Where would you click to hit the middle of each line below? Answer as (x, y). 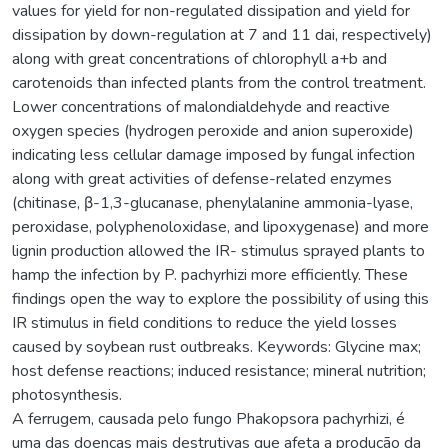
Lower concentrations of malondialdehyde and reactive (201, 106)
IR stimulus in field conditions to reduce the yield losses (204, 322)
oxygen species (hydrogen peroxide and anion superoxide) (213, 130)
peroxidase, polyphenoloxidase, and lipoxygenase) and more (220, 226)
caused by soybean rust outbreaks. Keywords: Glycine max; (216, 346)
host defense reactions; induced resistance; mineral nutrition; (219, 370)
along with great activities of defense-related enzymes (202, 178)
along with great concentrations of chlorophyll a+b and (199, 58)
